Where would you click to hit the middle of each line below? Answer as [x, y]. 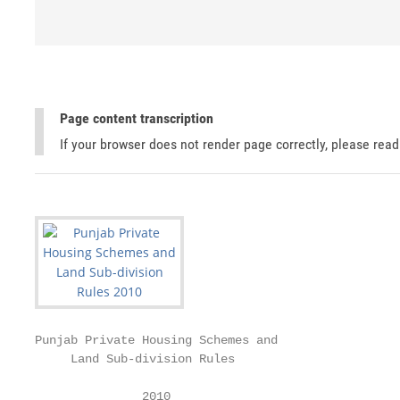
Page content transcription [137, 118]
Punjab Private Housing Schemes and [156, 340]
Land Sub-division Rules [135, 359]
